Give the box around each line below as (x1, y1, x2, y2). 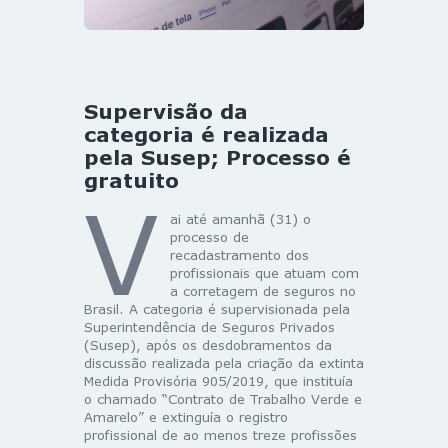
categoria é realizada (84, 121, 329, 146)
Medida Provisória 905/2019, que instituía (84, 372, 353, 389)
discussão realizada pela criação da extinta (84, 354, 364, 371)
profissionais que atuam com (169, 264, 359, 281)
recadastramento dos (169, 246, 309, 263)
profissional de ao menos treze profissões (84, 426, 357, 443)
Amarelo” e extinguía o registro (84, 408, 288, 425)
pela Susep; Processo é (84, 144, 351, 169)
